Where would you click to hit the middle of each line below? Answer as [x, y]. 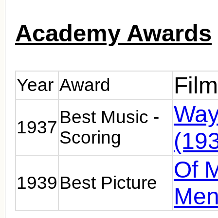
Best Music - [109, 117]
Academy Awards [113, 33]
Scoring [90, 137]
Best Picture [108, 182]
